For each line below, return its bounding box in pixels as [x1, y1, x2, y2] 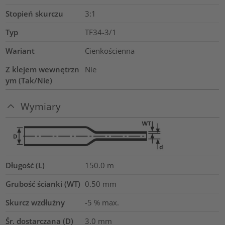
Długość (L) [6, 160, 45, 171]
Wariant [6, 45, 35, 56]
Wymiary [21, 100, 61, 113]
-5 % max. [84, 197, 119, 208]
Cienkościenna [84, 45, 135, 56]
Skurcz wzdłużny [6, 197, 65, 208]
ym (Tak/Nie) [6, 75, 53, 85]
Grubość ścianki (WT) [6, 179, 81, 189]
